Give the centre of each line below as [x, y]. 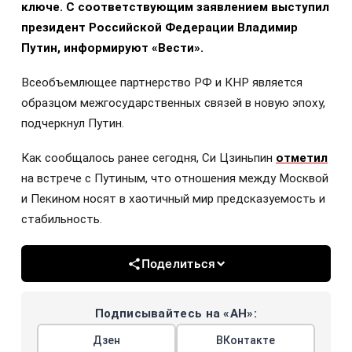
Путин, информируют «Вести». [112, 48]
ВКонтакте [246, 341]
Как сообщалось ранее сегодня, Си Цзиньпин [148, 158]
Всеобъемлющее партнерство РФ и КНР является [162, 83]
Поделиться [178, 264]
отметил [302, 158]
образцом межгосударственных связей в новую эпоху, [173, 103]
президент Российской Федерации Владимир [159, 27]
